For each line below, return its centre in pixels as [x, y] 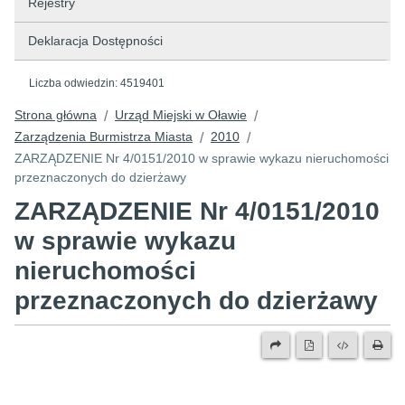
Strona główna [56, 115]
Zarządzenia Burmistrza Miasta [104, 137]
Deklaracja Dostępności [95, 41]
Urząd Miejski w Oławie [181, 115]
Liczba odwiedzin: [75, 83]
